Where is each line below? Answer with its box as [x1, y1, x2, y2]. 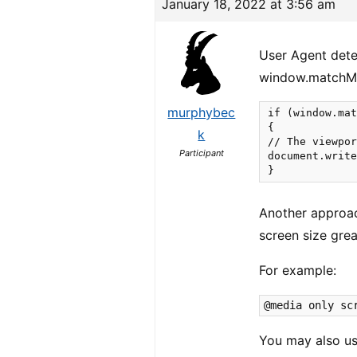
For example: [259, 262, 337, 278]
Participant [178, 147, 224, 159]
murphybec [167, 104, 236, 120]
